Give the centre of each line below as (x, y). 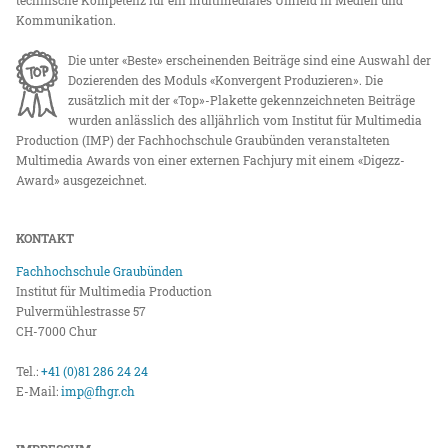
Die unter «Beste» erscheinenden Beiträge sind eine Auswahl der (250, 59)
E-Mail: (39, 390)
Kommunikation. (66, 19)
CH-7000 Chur (57, 330)
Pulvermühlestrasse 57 (81, 310)
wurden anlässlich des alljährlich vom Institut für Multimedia (245, 119)
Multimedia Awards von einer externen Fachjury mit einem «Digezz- (211, 159)
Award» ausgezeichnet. (82, 179)
